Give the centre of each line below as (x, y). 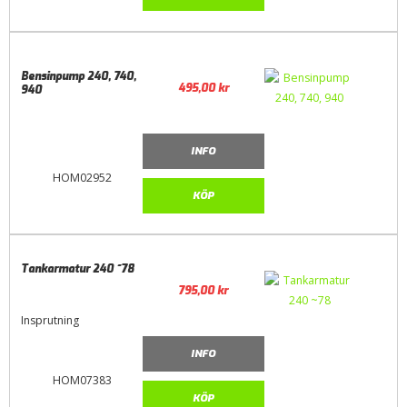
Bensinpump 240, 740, (79, 77)
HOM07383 (82, 380)
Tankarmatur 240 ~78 (78, 269)
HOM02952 (82, 177)
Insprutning (50, 320)
